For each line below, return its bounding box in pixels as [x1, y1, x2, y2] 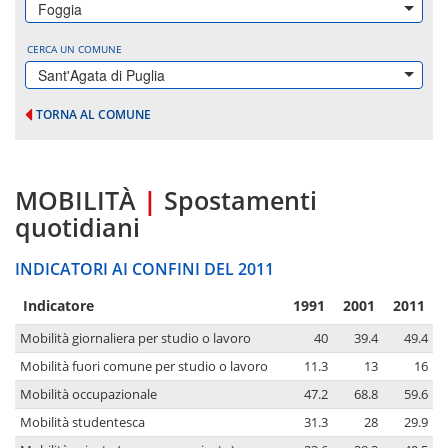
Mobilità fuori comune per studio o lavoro [20, 358, 268, 376]
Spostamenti [164, 183, 317, 218]
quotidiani [15, 210, 140, 245]
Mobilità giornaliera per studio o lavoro [20, 330, 251, 348]
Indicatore [23, 296, 94, 316]
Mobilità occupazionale [20, 386, 157, 404]
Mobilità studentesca [20, 414, 145, 432]
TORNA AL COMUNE [36, 106, 151, 123]
